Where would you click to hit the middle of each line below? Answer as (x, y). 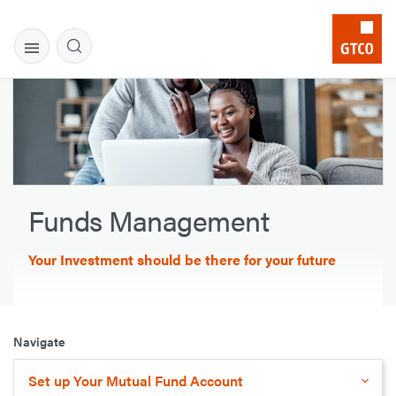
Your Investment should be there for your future (182, 259)
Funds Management (149, 220)
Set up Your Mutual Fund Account (136, 381)
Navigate (39, 341)
